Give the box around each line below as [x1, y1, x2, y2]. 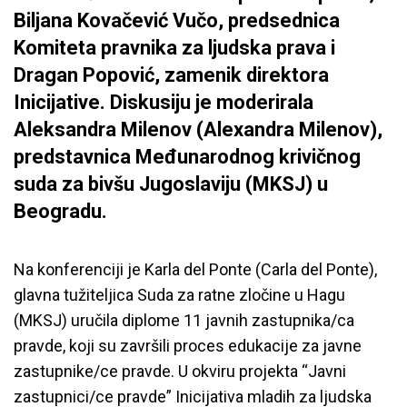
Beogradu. [14, 200, 107, 223]
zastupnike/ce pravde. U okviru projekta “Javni [14, 362, 346, 381]
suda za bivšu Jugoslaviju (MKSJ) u [14, 173, 328, 195]
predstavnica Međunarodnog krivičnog [14, 145, 361, 168]
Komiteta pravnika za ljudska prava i [14, 36, 335, 59]
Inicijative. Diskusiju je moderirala [14, 91, 313, 114]
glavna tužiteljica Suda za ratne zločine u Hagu [14, 285, 345, 304]
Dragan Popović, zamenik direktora [14, 64, 329, 86]
